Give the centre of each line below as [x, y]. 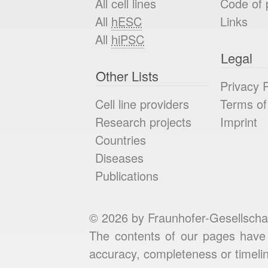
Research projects [144, 121]
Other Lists [127, 76]
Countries [121, 139]
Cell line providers [142, 103]
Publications [127, 175]
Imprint [239, 121]
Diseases [120, 157]
